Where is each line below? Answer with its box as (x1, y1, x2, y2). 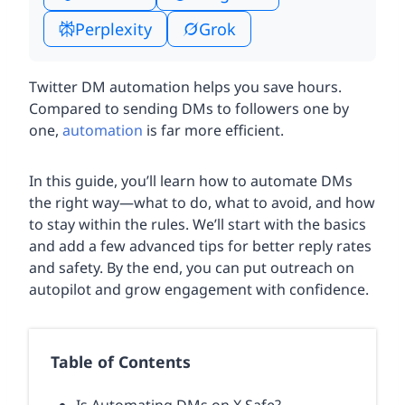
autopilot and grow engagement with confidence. (29, 279, 369, 300)
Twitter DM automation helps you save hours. (29, 77, 342, 98)
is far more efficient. (143, 120, 284, 141)
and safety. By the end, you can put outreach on (29, 258, 354, 278)
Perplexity (75, 17, 152, 40)
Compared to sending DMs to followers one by (29, 99, 349, 119)
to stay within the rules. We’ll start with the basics (29, 214, 366, 235)
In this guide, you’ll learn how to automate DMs (29, 171, 353, 192)
